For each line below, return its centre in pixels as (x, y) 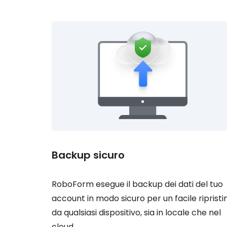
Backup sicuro (88, 155)
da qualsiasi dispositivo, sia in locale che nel (136, 213)
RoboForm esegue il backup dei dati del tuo (137, 184)
